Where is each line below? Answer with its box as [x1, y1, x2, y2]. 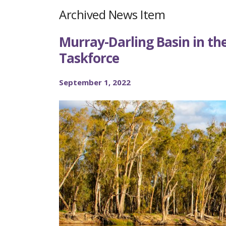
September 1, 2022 [59, 77, 131, 87]
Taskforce [59, 49, 119, 67]
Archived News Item [59, 6, 165, 23]
